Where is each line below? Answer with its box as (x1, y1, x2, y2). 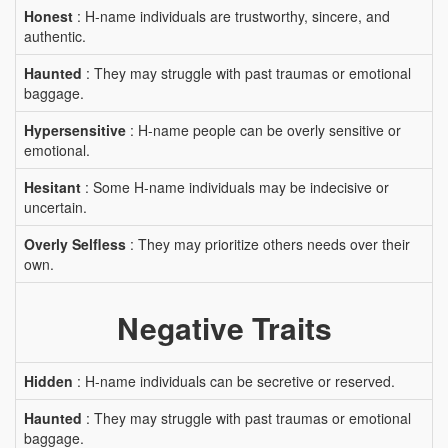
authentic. (24, 26, 86, 46)
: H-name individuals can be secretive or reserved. (73, 371, 395, 391)
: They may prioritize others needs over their (126, 234, 410, 254)
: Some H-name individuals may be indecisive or (81, 177, 389, 197)
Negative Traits (116, 306, 332, 349)
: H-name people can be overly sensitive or (126, 120, 401, 140)
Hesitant (24, 177, 81, 197)
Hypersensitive (24, 120, 126, 140)
